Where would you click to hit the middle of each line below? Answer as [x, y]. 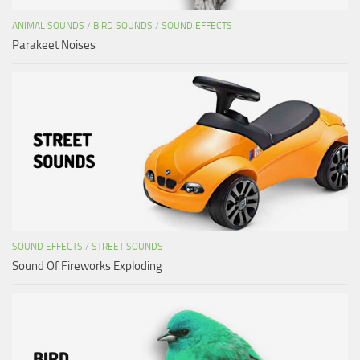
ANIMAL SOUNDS [48, 25]
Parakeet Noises [54, 45]
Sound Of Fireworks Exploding [87, 266]
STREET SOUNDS [127, 246]
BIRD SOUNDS [123, 25]
